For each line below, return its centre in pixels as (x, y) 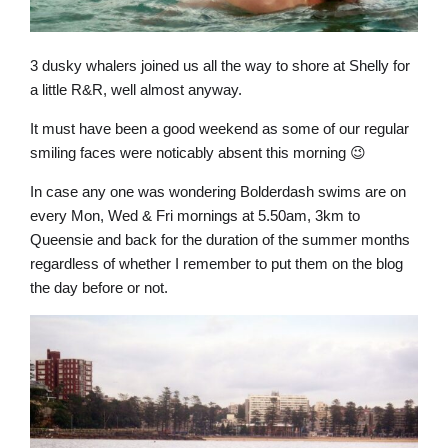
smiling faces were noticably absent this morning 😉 (198, 153)
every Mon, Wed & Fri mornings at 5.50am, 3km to (195, 216)
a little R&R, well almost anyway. (136, 90)
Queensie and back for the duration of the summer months (220, 240)
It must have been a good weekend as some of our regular (219, 129)
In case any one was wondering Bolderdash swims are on (218, 192)
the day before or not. (99, 288)
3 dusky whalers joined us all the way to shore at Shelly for (220, 66)
